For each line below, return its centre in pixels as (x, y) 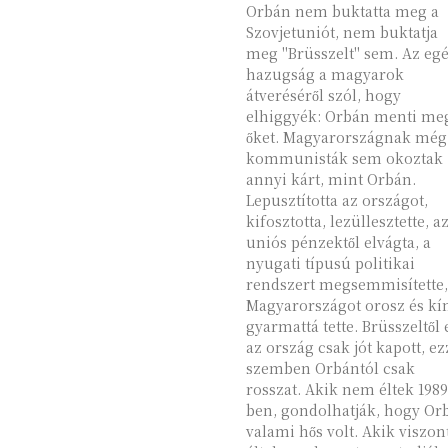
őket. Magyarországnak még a (264, 137)
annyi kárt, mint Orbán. (330, 179)
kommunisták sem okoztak (344, 158)
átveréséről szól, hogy (323, 95)
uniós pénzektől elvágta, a (338, 242)
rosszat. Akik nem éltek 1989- (275, 389)
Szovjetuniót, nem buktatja (341, 32)
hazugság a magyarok (324, 74)
